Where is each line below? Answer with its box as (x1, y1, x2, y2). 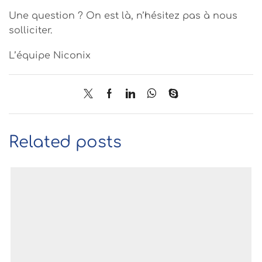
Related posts (9, 133, 122, 151)
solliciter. (9, 25, 52, 36)
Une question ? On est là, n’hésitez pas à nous (9, 10, 237, 21)
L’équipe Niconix (9, 50, 91, 61)
